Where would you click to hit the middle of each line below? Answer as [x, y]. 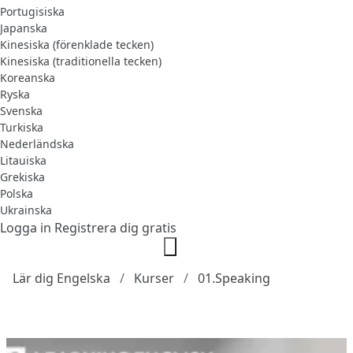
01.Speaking [234, 278]
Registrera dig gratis [115, 227]
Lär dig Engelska [61, 278]
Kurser [154, 278]
